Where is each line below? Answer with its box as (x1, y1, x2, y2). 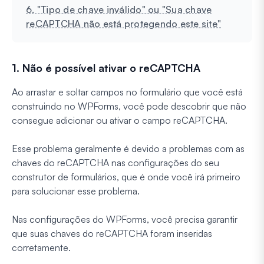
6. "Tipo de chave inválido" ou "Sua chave (26, 3, 212, 15)
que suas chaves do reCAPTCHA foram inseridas (12, 227, 212, 239)
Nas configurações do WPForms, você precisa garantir (12, 213, 237, 225)
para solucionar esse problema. (12, 184, 140, 197)
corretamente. (12, 241, 71, 253)
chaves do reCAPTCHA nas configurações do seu (12, 156, 219, 169)
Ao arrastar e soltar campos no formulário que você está (12, 85, 243, 98)
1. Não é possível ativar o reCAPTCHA (12, 61, 200, 74)
